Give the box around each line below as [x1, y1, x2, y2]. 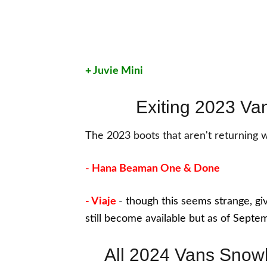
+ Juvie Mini [85, 66, 143, 76]
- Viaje [85, 196, 116, 207]
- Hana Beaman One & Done [85, 163, 220, 174]
